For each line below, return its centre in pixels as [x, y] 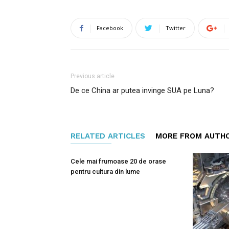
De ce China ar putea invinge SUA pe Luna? [142, 90]
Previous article [93, 76]
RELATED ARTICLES [108, 136]
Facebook [110, 28]
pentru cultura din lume [105, 171]
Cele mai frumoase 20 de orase [118, 161]
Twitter [176, 28]
